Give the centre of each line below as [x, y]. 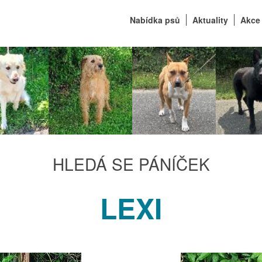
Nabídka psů [155, 20]
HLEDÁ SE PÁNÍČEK [131, 164]
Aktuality [210, 20]
